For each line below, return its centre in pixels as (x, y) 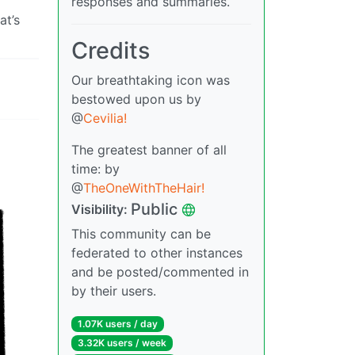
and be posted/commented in (160, 272)
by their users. (114, 291)
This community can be (141, 234)
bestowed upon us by (136, 99)
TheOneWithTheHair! (144, 188)
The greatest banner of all (149, 150)
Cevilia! (105, 118)
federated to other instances (157, 253)
